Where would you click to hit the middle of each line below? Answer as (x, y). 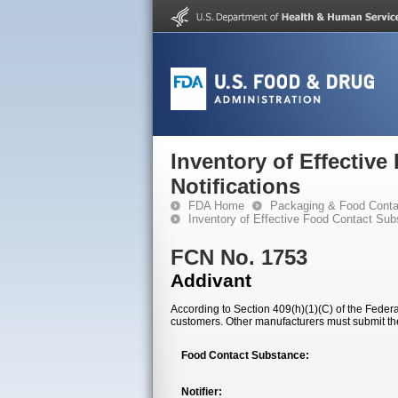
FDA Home (216, 206)
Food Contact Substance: (245, 355)
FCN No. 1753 (239, 257)
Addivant (211, 281)
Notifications (235, 186)
